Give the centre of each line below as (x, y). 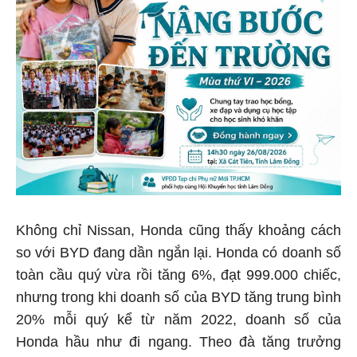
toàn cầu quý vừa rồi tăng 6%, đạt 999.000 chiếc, (178, 272)
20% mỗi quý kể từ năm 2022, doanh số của (178, 317)
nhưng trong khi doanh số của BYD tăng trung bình (178, 294)
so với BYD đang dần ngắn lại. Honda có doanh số (178, 250)
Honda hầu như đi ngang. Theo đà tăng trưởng (178, 339)
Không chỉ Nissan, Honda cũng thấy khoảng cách (178, 228)
